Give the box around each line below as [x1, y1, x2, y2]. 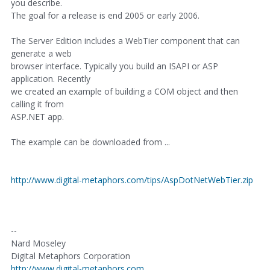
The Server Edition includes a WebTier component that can [11, 35, 240, 46]
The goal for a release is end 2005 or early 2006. [11, 10, 199, 21]
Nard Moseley [11, 237, 66, 249]
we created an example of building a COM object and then [11, 86, 238, 97]
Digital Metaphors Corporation [11, 250, 130, 262]
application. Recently [11, 73, 90, 84]
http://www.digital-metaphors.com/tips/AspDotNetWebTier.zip [11, 174, 253, 186]
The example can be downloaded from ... [11, 136, 170, 148]
